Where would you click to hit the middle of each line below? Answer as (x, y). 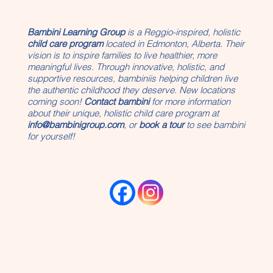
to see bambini (215, 124)
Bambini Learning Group (76, 32)
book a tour (161, 124)
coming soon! (55, 101)
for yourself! (51, 136)
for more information (190, 101)
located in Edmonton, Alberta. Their (173, 43)
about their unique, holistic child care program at (123, 113)
